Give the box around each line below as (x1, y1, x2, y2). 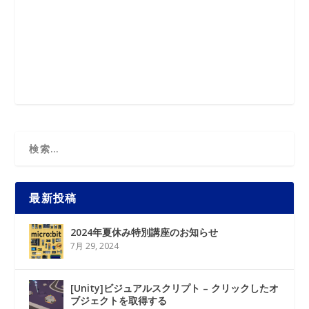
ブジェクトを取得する (70, 294, 168, 307)
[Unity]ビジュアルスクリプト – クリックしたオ (70, 281, 279, 295)
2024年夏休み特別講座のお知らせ (70, 226, 219, 239)
